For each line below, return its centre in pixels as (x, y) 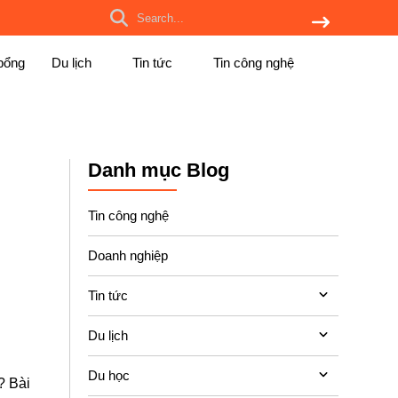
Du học (108, 375)
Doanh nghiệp (127, 255)
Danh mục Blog (158, 170)
